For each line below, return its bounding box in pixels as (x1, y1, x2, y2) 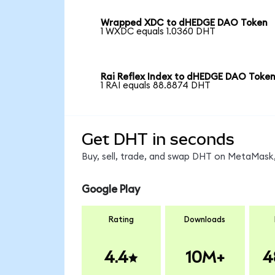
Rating (109, 215, 134, 224)
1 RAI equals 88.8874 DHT (101, 80, 211, 90)
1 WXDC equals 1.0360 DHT (101, 27, 216, 37)
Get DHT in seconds (81, 130, 234, 149)
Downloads (184, 215, 226, 224)
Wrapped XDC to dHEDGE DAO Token (101, 18, 268, 28)
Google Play (81, 184, 140, 195)
